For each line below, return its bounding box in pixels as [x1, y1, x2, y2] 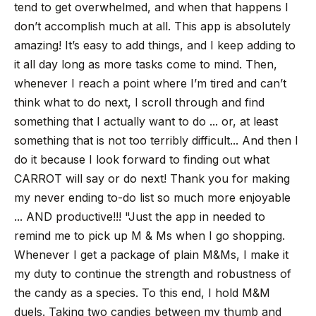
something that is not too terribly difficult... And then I [14, 133, 298, 147]
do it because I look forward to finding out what [14, 152, 269, 166]
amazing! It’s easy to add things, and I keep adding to [14, 37, 296, 52]
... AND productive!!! [14, 209, 121, 224]
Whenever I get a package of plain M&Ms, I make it [14, 247, 288, 262]
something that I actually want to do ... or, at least [14, 114, 278, 128]
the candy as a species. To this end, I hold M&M [14, 285, 270, 300]
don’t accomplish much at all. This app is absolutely [14, 18, 291, 33]
